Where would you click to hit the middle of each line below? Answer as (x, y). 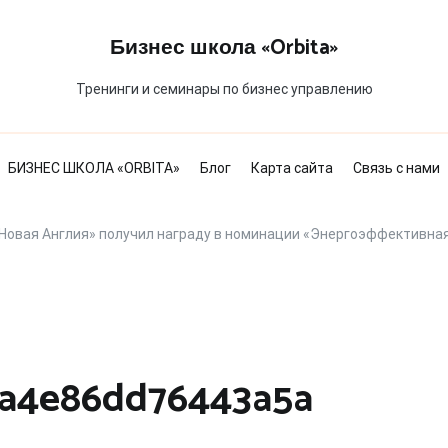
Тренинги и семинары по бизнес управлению (224, 89)
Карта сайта (292, 168)
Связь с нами (396, 168)
